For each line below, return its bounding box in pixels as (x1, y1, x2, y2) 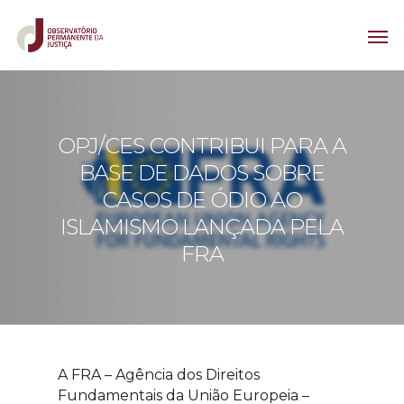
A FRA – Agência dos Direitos (58, 366, 260, 383)
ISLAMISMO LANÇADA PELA (60, 214, 344, 240)
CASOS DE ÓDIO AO (102, 187, 302, 213)
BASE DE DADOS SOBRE (79, 160, 325, 186)
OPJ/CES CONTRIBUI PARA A (58, 133, 346, 159)
